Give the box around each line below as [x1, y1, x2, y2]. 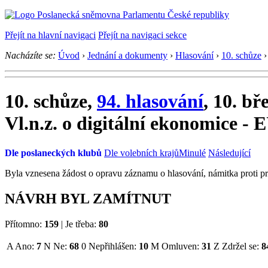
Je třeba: [63, 218, 99, 229]
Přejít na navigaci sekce [98, 30, 187, 40]
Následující [208, 147, 251, 158]
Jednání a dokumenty [87, 50, 167, 60]
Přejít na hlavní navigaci [5, 30, 96, 40]
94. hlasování [97, 90, 203, 112]
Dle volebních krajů [104, 147, 179, 158]
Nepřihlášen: [86, 240, 139, 251]
